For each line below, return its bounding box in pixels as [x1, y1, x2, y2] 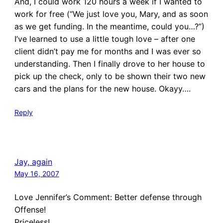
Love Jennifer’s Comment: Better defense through [14, 192, 202, 202]
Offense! [14, 204, 46, 215]
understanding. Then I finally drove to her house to [14, 58, 205, 69]
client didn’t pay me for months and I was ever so [14, 46, 201, 56]
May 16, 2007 [14, 169, 59, 178]
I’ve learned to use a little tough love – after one [14, 33, 195, 44]
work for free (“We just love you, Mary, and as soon [14, 8, 208, 19]
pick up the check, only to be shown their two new [14, 71, 206, 81]
